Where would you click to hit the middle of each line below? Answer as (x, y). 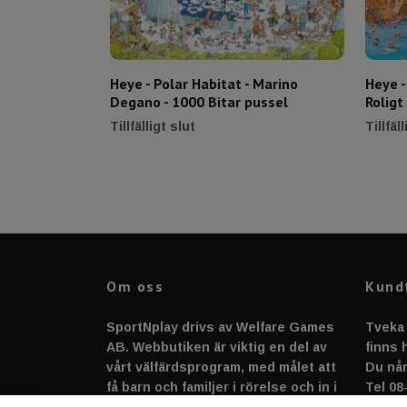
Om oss (135, 286)
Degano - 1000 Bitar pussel (199, 101)
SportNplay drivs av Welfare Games (220, 327)
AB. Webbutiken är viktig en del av (217, 347)
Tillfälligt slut (153, 126)
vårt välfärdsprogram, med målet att (221, 367)
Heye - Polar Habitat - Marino (204, 83)
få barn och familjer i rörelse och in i (222, 387)
